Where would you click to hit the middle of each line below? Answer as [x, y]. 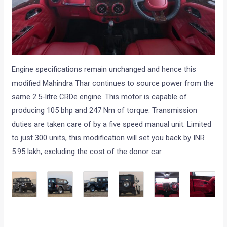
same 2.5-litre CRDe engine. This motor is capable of [100, 97]
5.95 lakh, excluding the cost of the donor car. [87, 152]
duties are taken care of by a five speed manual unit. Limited [112, 124]
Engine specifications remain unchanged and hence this [104, 70]
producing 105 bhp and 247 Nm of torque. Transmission [105, 111]
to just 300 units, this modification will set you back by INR [108, 138]
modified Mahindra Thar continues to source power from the [113, 83]
